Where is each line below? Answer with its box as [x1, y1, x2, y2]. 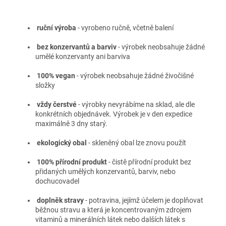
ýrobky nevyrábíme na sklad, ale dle [85, 100, 195, 108]
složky [35, 81, 55, 89]
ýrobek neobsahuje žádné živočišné [84, 71, 194, 80]
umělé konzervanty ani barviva [35, 52, 130, 61]
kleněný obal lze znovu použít [95, 138, 186, 147]
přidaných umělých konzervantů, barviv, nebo [35, 167, 176, 176]
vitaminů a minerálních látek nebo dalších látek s [35, 215, 185, 223]
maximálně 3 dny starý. [35, 119, 107, 128]
